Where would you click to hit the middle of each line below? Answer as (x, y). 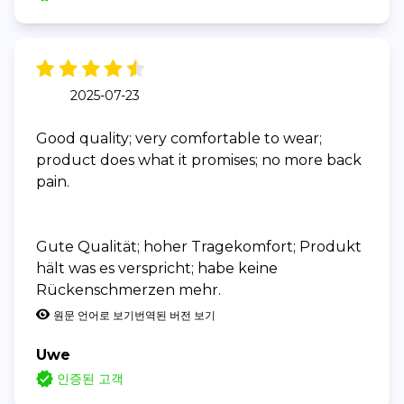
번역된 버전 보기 (175, 315)
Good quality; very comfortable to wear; (179, 138)
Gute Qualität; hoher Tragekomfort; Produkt (199, 246)
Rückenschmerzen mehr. (129, 289)
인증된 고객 (91, 378)
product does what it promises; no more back (199, 160)
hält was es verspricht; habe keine (157, 268)
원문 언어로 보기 (94, 315)
